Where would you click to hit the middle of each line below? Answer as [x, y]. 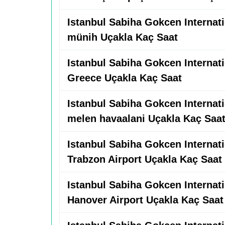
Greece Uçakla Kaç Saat [125, 78]
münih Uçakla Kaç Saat [123, 37]
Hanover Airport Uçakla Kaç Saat [145, 200]
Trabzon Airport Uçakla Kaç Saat [145, 159]
